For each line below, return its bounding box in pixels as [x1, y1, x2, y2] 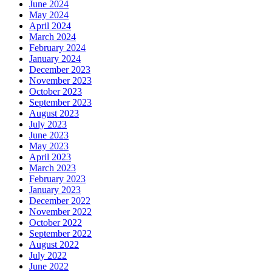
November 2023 [29, 75, 92, 86]
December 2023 [29, 64, 90, 75]
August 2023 [29, 108, 79, 119]
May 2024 [29, 10, 69, 21]
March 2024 [29, 32, 76, 42]
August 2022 [29, 239, 79, 250]
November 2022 [29, 206, 92, 217]
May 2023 [29, 141, 69, 152]
